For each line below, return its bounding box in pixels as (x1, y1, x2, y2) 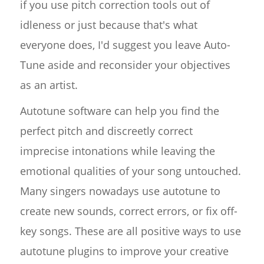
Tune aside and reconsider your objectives (19, 58, 230, 72)
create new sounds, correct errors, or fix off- (19, 204, 237, 219)
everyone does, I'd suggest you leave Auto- (19, 38, 230, 52)
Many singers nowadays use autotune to (19, 184, 220, 199)
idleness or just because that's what (19, 18, 197, 32)
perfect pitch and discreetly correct (19, 124, 193, 138)
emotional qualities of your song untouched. (19, 164, 241, 179)
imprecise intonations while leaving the (19, 144, 215, 159)
